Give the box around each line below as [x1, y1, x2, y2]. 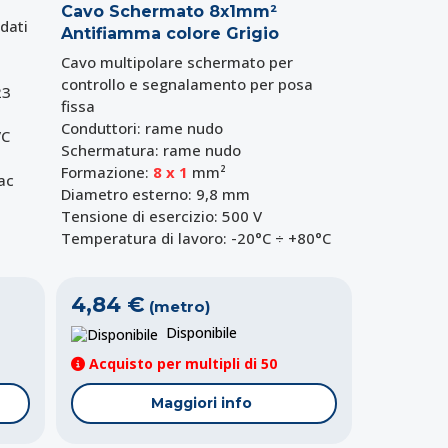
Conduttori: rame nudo [60, 118, 223, 139]
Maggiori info [151, 393, 253, 412]
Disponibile [158, 323, 238, 343]
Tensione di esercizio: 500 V [60, 206, 262, 227]
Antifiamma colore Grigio [60, 24, 279, 44]
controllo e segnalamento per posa [60, 74, 313, 95]
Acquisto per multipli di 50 [85, 353, 278, 373]
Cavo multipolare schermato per [60, 52, 293, 73]
